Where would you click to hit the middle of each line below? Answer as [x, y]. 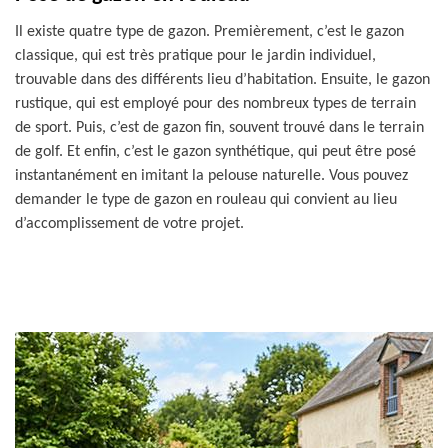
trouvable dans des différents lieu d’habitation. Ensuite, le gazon [222, 80]
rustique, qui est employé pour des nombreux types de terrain [215, 104]
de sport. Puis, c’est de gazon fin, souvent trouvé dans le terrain [219, 128]
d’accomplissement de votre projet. [129, 224]
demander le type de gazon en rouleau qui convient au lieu [206, 200]
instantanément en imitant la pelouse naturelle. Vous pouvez [211, 176]
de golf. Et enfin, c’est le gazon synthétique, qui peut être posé [215, 152]
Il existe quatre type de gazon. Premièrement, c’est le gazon [209, 32]
